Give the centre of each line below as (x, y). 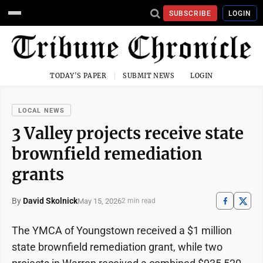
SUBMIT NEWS (149, 76)
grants (38, 175)
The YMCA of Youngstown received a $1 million (122, 231)
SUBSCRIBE (190, 13)
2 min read (139, 201)
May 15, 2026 (100, 201)
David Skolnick (50, 201)
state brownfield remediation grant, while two (117, 247)
